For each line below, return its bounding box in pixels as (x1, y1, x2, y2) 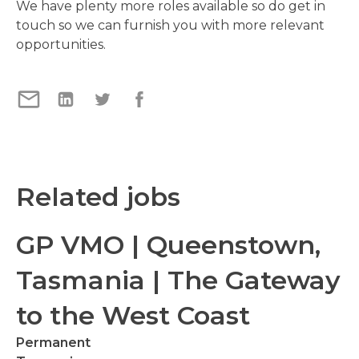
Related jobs (16, 181, 180, 212)
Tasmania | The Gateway (16, 264, 341, 296)
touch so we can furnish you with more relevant (16, 18, 325, 33)
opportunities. (16, 37, 106, 52)
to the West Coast (16, 300, 250, 331)
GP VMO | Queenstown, (16, 229, 321, 260)
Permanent (16, 335, 91, 350)
